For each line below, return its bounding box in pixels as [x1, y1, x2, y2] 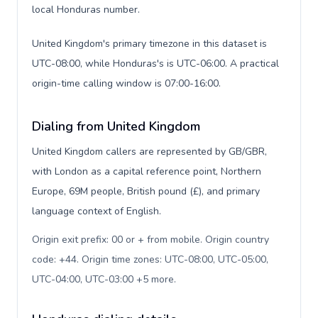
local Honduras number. [32, 3, 140, 16]
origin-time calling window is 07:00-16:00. [32, 77, 221, 90]
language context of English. [32, 204, 161, 218]
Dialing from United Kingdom [32, 118, 200, 135]
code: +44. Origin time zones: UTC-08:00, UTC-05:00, [32, 253, 268, 266]
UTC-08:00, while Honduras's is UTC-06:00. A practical [32, 57, 279, 70]
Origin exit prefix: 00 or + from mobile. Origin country [32, 233, 269, 246]
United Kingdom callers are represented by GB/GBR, [32, 145, 267, 158]
